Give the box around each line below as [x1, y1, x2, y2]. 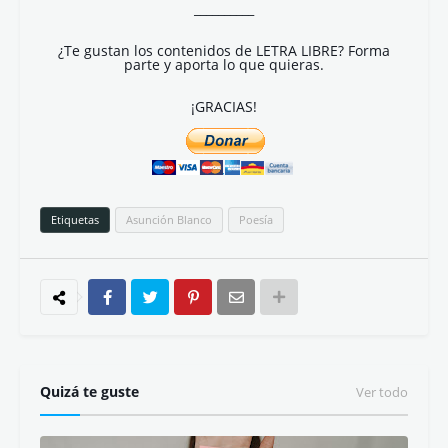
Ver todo [356, 383, 408, 401]
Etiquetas [51, 212, 99, 227]
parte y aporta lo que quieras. [124, 55, 324, 74]
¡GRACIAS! [191, 97, 257, 116]
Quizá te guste [40, 382, 139, 401]
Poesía [239, 212, 273, 227]
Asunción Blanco [126, 212, 212, 227]
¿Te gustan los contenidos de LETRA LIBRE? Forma [58, 41, 390, 60]
